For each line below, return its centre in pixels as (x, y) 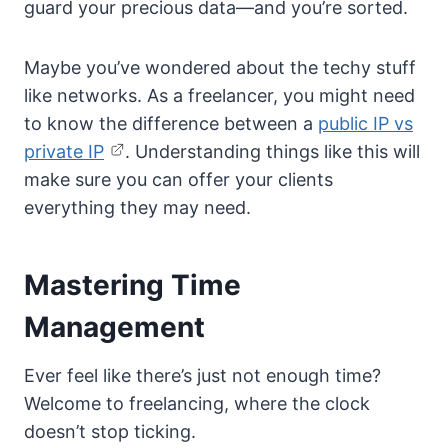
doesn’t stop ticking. (110, 432)
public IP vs (365, 124)
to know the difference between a (171, 124)
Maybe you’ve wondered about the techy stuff (220, 68)
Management (114, 327)
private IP (64, 152)
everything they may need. (137, 208)
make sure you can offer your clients (178, 180)
